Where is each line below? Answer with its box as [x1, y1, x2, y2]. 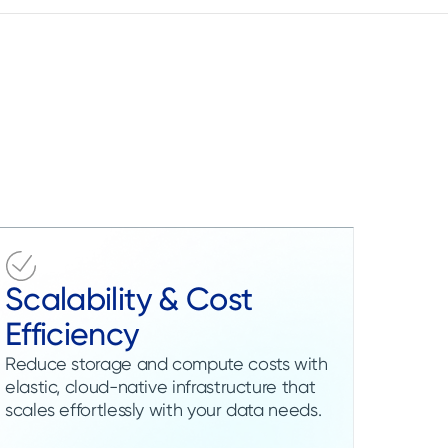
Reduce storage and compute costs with [4, 352, 328, 374]
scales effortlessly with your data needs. [4, 398, 322, 420]
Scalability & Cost [4, 279, 253, 318]
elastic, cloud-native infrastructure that [4, 375, 316, 397]
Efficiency [4, 314, 139, 353]
